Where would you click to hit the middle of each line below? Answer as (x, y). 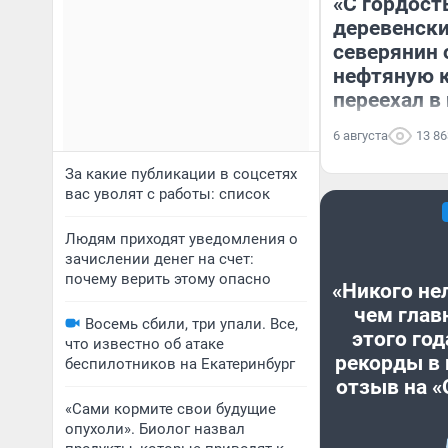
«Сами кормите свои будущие (170, 409)
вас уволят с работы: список (167, 194)
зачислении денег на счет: (159, 259)
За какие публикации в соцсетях (181, 174)
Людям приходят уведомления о (181, 239)
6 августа (360, 135)
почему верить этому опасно (168, 279)
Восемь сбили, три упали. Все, (191, 324)
